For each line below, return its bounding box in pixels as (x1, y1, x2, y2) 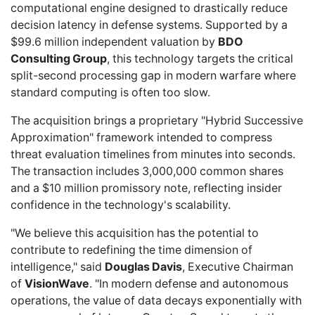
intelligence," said (11, 259, 105, 274)
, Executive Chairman (182, 259, 293, 274)
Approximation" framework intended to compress (11, 130, 272, 145)
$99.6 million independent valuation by (11, 34, 218, 49)
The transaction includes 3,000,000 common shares (11, 164, 283, 179)
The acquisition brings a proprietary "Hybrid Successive (11, 113, 303, 128)
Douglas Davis (105, 259, 182, 274)
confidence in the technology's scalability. (11, 198, 231, 212)
